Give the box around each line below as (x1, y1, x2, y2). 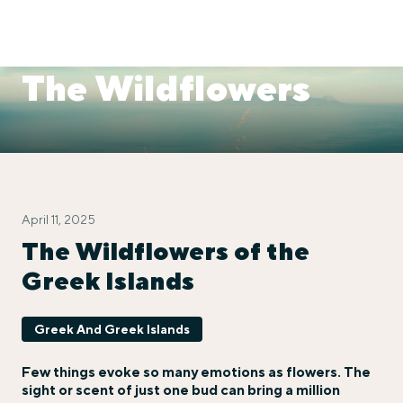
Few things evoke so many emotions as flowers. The (22, 363, 371, 381)
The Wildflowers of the (22, 236, 309, 265)
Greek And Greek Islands (34, 322, 190, 336)
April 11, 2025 (22, 212, 95, 227)
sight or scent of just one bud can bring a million (22, 381, 340, 399)
